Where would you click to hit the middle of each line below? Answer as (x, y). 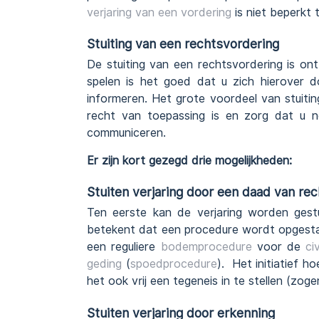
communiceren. (126, 133)
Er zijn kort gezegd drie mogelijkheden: (189, 160)
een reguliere (124, 247)
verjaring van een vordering (159, 12)
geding (104, 264)
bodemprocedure (206, 247)
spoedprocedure (173, 264)
